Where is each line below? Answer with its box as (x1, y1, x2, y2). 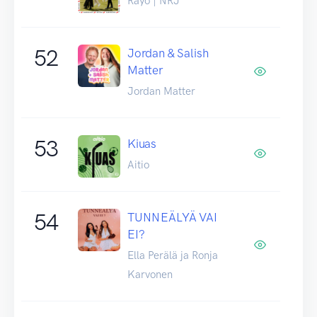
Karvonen (127, 267, 173, 281)
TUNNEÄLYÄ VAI (127, 209, 217, 224)
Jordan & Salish (127, 45, 209, 60)
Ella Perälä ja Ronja (127, 248, 218, 262)
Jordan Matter (127, 84, 195, 98)
